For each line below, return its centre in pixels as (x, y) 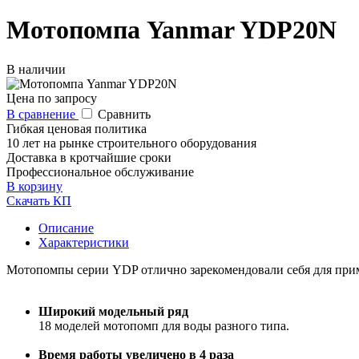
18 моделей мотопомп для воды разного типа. (165, 325)
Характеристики (84, 242)
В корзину (34, 186)
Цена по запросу (52, 98)
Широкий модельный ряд (113, 311)
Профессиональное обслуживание (100, 171)
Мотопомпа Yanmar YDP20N (171, 30)
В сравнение (42, 114)
